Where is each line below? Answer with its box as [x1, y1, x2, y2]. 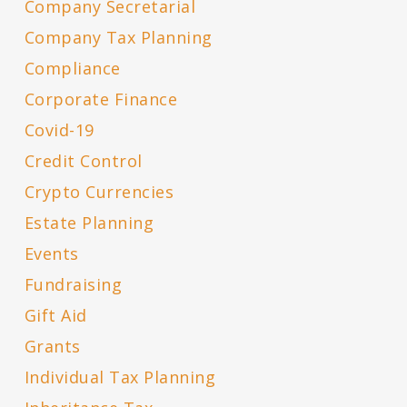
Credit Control [24, 150, 143, 173]
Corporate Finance [24, 88, 178, 111]
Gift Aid [24, 304, 87, 327]
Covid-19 [24, 119, 94, 142]
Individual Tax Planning [24, 366, 216, 389]
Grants [24, 335, 81, 358]
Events [24, 243, 79, 265]
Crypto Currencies [24, 181, 174, 203]
